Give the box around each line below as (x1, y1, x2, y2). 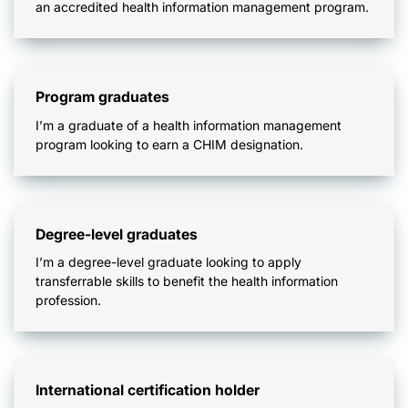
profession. (36, 292, 101, 309)
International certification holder (36, 382, 260, 400)
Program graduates (36, 88, 169, 107)
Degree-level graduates (36, 225, 198, 243)
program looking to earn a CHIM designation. (36, 136, 307, 152)
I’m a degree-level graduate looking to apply (36, 254, 301, 270)
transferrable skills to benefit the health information (36, 273, 338, 290)
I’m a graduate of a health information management (36, 117, 342, 133)
